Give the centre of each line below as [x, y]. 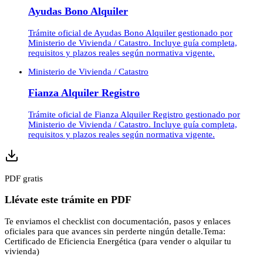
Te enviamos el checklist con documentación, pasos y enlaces [118, 221]
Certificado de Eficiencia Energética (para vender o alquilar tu [118, 241]
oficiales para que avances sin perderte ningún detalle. [104, 231]
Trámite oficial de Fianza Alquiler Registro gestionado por [134, 114]
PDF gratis [24, 178]
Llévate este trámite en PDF [68, 200]
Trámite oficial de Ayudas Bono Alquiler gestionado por [130, 33]
